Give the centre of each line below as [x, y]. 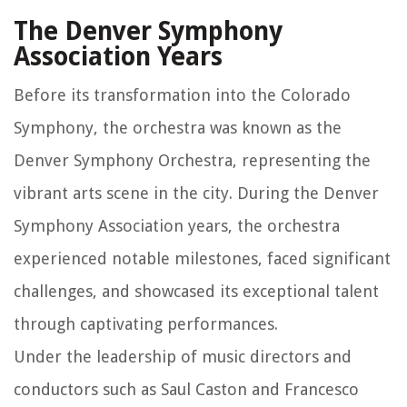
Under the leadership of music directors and [183, 356]
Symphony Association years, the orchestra [177, 225]
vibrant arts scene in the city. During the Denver [196, 193]
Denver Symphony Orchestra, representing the [192, 160]
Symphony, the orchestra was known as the [178, 127]
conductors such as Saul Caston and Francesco [186, 389]
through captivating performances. [146, 323]
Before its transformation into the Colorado [182, 94]
